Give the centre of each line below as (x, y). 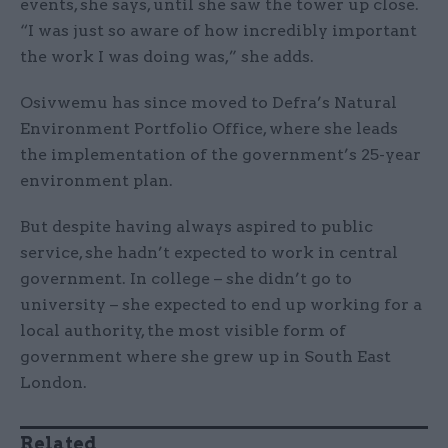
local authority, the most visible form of (183, 331)
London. (53, 383)
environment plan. (96, 181)
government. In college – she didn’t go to (186, 279)
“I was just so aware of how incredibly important (218, 31)
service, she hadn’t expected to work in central (209, 253)
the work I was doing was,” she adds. (167, 57)
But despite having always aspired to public (196, 227)
